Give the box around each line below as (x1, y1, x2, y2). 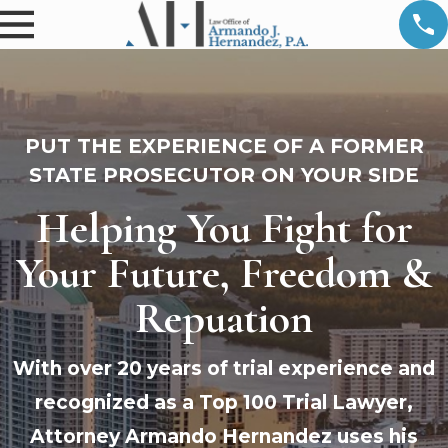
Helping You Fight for (35, 202, 413, 256)
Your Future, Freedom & (16, 247, 432, 301)
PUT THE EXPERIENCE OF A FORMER (24, 133, 424, 158)
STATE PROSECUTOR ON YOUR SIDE (29, 162, 419, 187)
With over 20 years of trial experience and (13, 357, 435, 381)
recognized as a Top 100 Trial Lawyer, (35, 391, 413, 415)
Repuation (135, 292, 313, 346)
